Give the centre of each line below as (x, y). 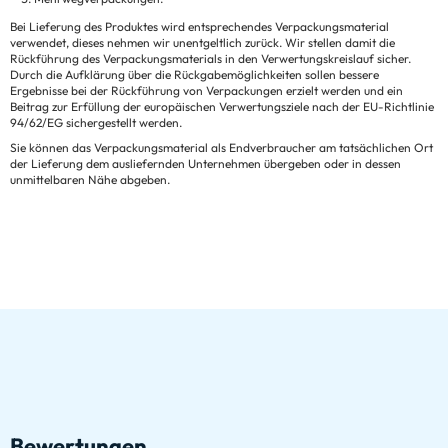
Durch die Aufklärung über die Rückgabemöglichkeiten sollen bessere (194, 74)
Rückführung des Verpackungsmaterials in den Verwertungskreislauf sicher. (210, 58)
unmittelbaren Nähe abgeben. (90, 179)
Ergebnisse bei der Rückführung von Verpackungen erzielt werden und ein (206, 90)
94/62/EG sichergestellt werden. (96, 122)
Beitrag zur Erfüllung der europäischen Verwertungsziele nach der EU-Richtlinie (222, 106)
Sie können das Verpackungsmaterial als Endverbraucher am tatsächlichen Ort (221, 147)
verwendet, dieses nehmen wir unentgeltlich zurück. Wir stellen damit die (202, 42)
